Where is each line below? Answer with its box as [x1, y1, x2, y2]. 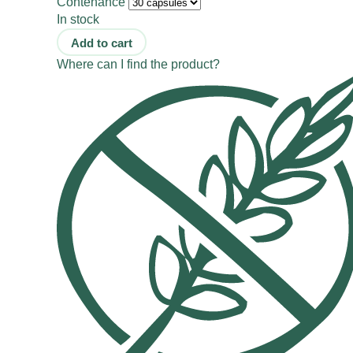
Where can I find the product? [57, 57, 220, 71]
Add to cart [71, 35, 132, 50]
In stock [57, 12, 99, 26]
